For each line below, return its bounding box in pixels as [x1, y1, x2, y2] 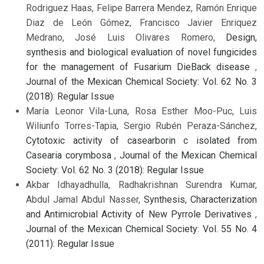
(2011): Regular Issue [26, 238, 114, 250]
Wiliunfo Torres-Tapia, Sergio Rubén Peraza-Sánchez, [26, 120, 257, 132]
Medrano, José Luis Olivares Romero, [26, 32, 226, 44]
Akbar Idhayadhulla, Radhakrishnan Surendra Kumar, [26, 179, 257, 191]
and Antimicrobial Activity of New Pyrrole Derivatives [26, 209, 255, 220]
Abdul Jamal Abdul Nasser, [26, 194, 144, 206]
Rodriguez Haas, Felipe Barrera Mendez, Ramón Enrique [26, 2, 257, 14]
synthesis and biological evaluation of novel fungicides [26, 47, 257, 58]
